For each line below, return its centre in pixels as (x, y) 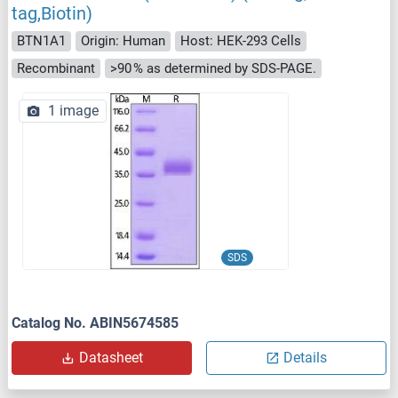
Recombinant (56, 68)
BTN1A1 (41, 41)
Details (305, 358)
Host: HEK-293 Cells (241, 41)
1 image (73, 111)
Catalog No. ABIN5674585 (95, 323)
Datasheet (111, 358)
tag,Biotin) (52, 14)
